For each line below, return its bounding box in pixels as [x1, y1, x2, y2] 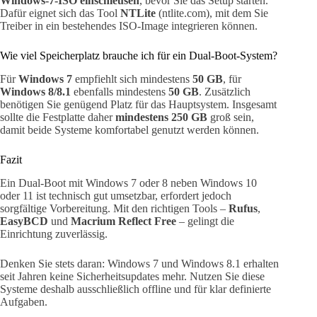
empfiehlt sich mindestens [72, 73, 192, 86]
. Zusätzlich [199, 86, 250, 98]
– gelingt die [176, 214, 234, 227]
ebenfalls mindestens [71, 86, 168, 98]
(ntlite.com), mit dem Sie [156, 7, 268, 20]
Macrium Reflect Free [71, 214, 176, 227]
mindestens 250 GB [115, 111, 207, 124]
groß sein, [207, 111, 254, 124]
